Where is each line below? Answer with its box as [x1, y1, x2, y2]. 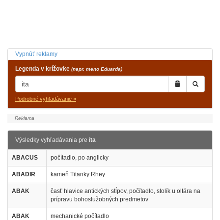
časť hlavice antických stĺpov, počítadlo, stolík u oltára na [51, 188, 200, 194]
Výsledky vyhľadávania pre [15, 137, 89, 143]
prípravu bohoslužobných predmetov [51, 196, 148, 203]
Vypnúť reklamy [15, 51, 57, 57]
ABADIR [12, 171, 35, 178]
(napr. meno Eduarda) [71, 66, 122, 72]
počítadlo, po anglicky [51, 154, 109, 161]
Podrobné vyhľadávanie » [15, 96, 76, 102]
